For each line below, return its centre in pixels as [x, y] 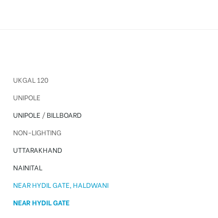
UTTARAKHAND [37, 150]
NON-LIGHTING [37, 132]
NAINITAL [27, 167]
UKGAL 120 [30, 80]
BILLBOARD [64, 115]
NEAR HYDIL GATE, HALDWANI [61, 185]
